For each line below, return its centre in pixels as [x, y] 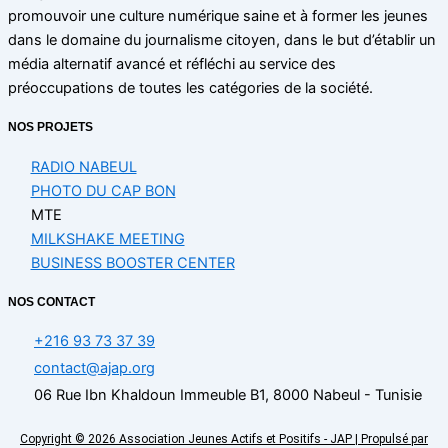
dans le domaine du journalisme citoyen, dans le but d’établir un [222, 40]
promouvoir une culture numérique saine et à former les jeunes [218, 16]
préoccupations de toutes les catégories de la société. [190, 88]
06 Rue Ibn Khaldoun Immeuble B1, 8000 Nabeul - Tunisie [228, 395]
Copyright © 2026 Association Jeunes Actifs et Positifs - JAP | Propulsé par [224, 439]
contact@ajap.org [94, 368]
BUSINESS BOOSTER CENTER [132, 262]
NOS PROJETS [50, 127]
